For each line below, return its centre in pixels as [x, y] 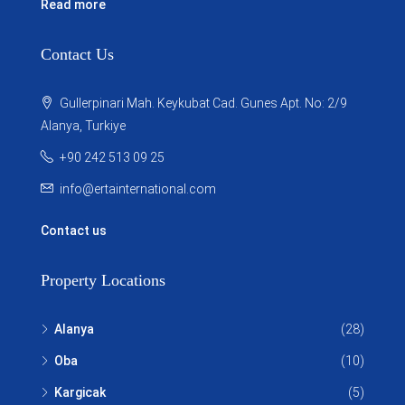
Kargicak [80, 392]
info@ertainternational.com [138, 188]
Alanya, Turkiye [83, 125]
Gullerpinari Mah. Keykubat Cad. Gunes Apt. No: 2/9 [202, 103]
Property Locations [103, 280]
